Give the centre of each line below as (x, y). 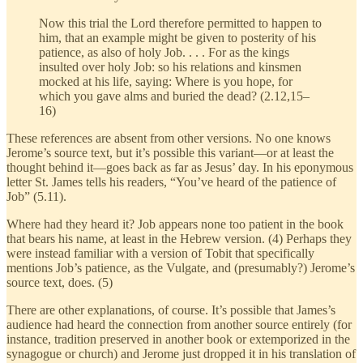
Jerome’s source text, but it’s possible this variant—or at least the (170, 153)
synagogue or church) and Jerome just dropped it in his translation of (181, 354)
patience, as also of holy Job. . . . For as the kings (164, 53)
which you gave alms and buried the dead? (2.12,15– (174, 96)
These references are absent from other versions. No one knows (169, 139)
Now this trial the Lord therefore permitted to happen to (180, 23)
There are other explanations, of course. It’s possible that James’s (171, 310)
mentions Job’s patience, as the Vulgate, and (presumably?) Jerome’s (181, 268)
